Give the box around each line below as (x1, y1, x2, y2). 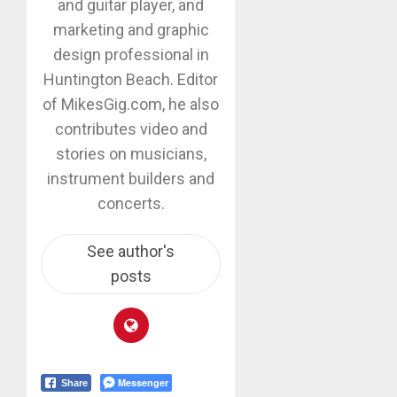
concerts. (97, 193, 165, 213)
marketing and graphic (52, 19, 209, 39)
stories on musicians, (55, 144, 206, 163)
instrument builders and (47, 168, 215, 188)
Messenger (118, 375, 168, 389)
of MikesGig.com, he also (43, 94, 220, 113)
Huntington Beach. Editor (43, 69, 219, 89)
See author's (87, 241, 175, 261)
